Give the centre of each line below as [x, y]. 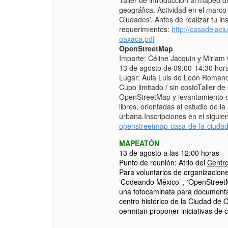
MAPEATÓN [139, 143]
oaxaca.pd [136, 39]
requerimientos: [145, 29]
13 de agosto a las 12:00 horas [169, 153]
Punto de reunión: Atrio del [163, 163]
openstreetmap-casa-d [155, 126]
